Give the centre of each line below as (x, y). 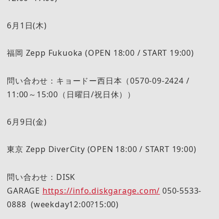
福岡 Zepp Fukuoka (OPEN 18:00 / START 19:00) (100, 53)
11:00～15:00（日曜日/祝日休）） (71, 94)
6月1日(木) (27, 26)
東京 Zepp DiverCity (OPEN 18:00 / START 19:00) (102, 149)
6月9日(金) (27, 121)
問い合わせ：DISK (41, 177)
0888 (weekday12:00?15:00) (63, 204)
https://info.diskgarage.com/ (101, 190)
